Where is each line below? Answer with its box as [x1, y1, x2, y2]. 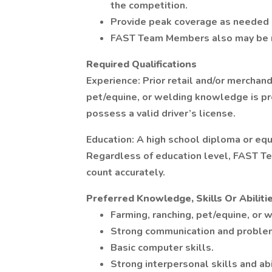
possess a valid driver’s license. [86, 107, 236, 120]
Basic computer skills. [110, 241, 214, 254]
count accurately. [86, 166, 165, 179]
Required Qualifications [86, 58, 197, 71]
